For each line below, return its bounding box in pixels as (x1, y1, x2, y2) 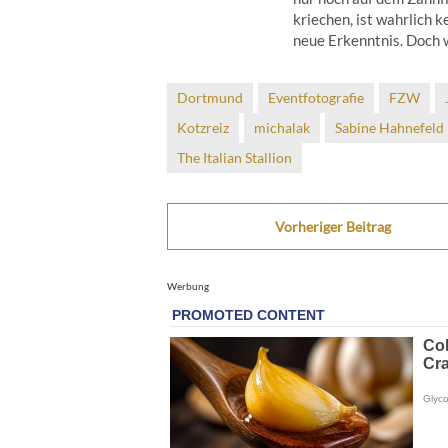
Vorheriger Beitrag (274, 217, 391, 235)
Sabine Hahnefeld (335, 118, 444, 136)
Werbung (167, 279, 209, 292)
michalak (254, 118, 310, 136)
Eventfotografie (268, 88, 364, 106)
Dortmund (177, 88, 243, 106)
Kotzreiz (177, 118, 229, 136)
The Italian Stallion (177, 148, 292, 166)
